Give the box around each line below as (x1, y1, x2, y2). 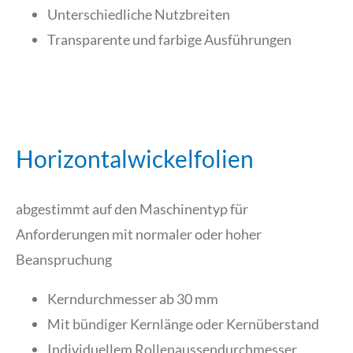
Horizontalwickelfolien (16, 143, 254, 173)
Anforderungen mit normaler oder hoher (16, 225, 262, 243)
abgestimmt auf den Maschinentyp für (16, 199, 248, 217)
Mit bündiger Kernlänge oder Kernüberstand (47, 314, 319, 333)
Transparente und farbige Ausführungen (47, 31, 292, 48)
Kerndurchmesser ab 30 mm (47, 289, 218, 307)
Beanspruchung (16, 250, 112, 268)
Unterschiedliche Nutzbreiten (47, 6, 230, 23)
